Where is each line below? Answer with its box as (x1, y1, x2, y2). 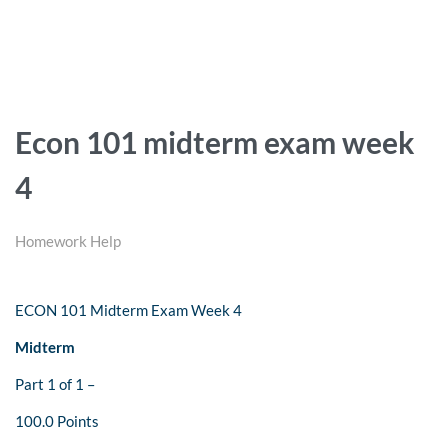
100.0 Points (15, 412, 99, 431)
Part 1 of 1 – (15, 375, 95, 394)
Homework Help (15, 232, 121, 251)
